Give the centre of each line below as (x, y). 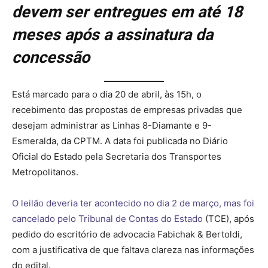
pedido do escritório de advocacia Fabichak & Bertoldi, (127, 234)
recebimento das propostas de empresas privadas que (127, 109)
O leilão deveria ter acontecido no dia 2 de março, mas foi (133, 203)
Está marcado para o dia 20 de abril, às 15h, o (107, 94)
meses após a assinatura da (112, 35)
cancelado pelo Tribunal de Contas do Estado (107, 218)
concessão (51, 58)
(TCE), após (229, 218)
